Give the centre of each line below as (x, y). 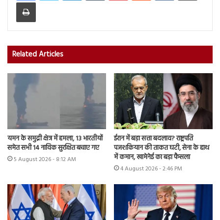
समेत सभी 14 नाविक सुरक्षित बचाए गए (53, 148)
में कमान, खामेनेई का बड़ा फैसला (152, 157)
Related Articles (38, 55)
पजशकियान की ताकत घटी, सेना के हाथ (162, 148)
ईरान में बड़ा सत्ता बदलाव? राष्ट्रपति (153, 138)
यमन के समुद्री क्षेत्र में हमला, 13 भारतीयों (55, 138)
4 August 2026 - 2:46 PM (151, 169)
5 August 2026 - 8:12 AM (45, 159)
